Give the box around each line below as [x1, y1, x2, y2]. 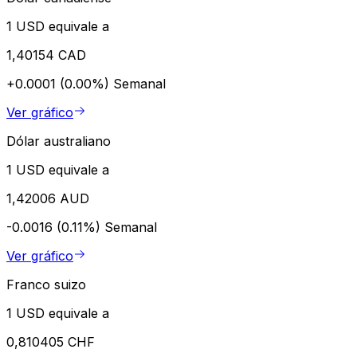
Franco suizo [6, 276, 86, 292]
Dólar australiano [6, 132, 111, 149]
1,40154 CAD [6, 46, 86, 63]
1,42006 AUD [6, 190, 89, 206]
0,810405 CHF [6, 333, 95, 350]
